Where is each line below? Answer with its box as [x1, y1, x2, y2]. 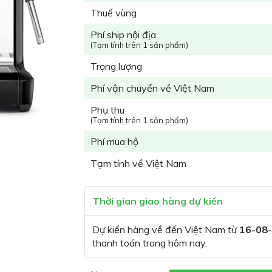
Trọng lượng [90, 60, 142, 72]
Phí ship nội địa [90, 29, 156, 41]
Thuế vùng [90, 7, 137, 19]
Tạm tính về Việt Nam [90, 157, 186, 169]
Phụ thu [90, 104, 124, 116]
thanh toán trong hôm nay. [92, 237, 207, 249]
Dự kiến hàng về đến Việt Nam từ [92, 223, 239, 236]
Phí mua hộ [90, 135, 138, 148]
